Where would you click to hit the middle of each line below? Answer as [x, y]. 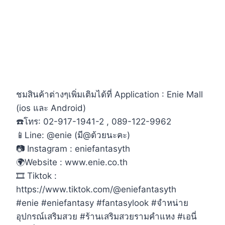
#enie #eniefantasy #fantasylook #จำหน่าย [102, 203]
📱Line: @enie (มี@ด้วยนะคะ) [73, 135]
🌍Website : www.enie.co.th [72, 162]
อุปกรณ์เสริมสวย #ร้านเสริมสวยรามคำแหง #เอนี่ [106, 217]
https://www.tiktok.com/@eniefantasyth [96, 190]
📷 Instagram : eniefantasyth [73, 149]
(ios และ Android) [51, 108]
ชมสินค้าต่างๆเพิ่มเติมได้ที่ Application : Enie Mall [109, 95]
